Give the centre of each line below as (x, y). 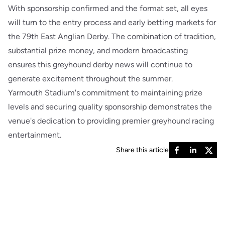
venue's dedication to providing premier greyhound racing (111, 121)
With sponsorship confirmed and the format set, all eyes (108, 8)
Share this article (142, 150)
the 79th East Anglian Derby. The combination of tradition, (112, 36)
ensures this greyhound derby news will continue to (100, 64)
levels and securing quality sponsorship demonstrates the (110, 106)
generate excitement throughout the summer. (90, 78)
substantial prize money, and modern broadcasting (98, 50)
